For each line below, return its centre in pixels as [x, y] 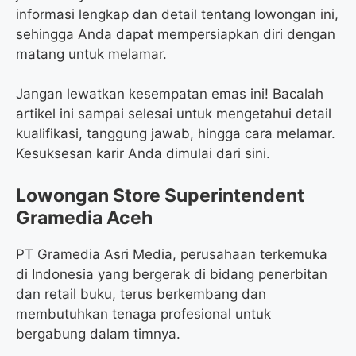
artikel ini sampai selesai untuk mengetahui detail [174, 114]
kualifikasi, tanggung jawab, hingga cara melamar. [176, 134]
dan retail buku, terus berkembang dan [141, 294]
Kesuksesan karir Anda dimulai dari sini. [143, 154]
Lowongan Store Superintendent [160, 195]
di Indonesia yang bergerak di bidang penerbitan [172, 274]
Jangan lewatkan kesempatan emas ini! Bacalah [170, 94]
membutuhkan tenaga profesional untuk [143, 313]
